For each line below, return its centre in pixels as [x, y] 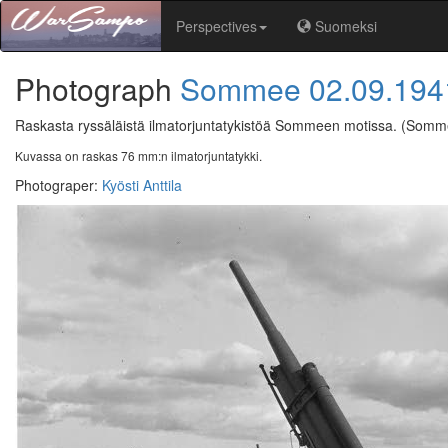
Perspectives [216, 26]
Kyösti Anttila [142, 185]
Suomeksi [346, 26]
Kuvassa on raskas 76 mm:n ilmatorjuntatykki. [138, 155]
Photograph [93, 88]
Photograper [54, 185]
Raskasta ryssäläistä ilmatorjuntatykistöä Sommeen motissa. [208, 125]
